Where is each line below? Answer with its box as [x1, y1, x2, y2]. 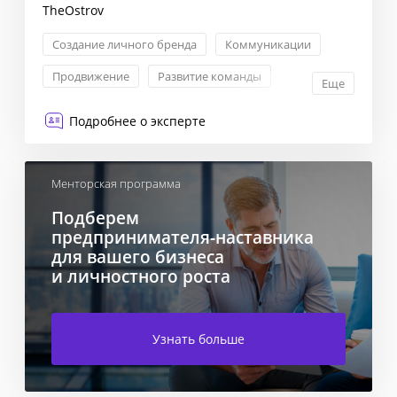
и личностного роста [51, 263, 230, 288]
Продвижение [52, 67, 129, 84]
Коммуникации [225, 35, 311, 52]
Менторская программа [51, 175, 181, 191]
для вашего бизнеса [51, 244, 224, 269]
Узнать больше [152, 330, 245, 347]
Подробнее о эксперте [69, 112, 206, 129]
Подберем [51, 205, 139, 230]
